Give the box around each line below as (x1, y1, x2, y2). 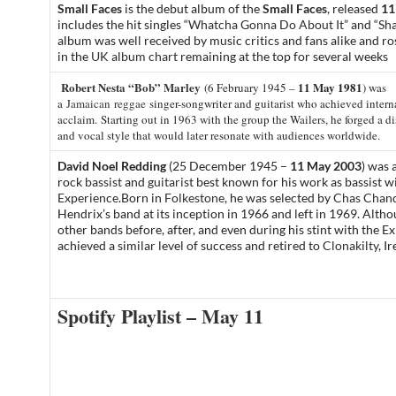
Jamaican (66, 95, 110, 111)
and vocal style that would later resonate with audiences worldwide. (57, 127, 384, 143)
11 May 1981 (298, 79, 362, 95)
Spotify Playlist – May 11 (57, 301, 263, 331)
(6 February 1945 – (204, 80, 298, 95)
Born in (121, 190, 164, 205)
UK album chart (91, 49, 180, 64)
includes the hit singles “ (57, 17, 188, 32)
